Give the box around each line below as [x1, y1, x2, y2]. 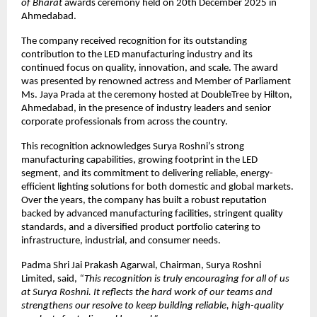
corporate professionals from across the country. [21, 116, 228, 127]
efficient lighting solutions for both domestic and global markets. [21, 181, 294, 192]
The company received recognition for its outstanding [21, 35, 247, 47]
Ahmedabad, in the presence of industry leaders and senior [21, 103, 271, 114]
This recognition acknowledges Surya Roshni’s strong [21, 141, 244, 152]
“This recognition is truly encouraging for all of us [79, 273, 289, 284]
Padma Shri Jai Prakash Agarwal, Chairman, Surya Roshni [21, 260, 261, 271]
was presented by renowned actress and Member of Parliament [21, 76, 291, 87]
